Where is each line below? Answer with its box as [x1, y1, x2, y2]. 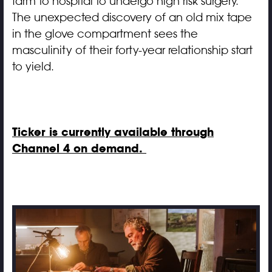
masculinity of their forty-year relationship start [12, 43, 253, 57]
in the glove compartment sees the [12, 27, 198, 41]
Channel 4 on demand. [12, 141, 146, 155]
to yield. [12, 59, 54, 73]
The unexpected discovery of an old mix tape [12, 10, 252, 24]
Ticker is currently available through [12, 124, 214, 139]
